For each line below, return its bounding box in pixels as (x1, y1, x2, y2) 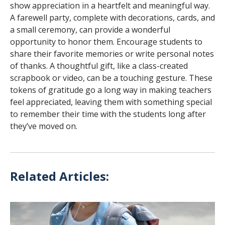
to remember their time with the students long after (10, 108, 206, 120)
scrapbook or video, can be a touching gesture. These (10, 72, 212, 83)
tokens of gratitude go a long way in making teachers (10, 84, 211, 95)
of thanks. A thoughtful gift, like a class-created (10, 60, 188, 71)
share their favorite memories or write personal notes (10, 48, 214, 59)
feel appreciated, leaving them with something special (10, 96, 212, 107)
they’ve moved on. (10, 120, 77, 132)
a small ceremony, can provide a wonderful (10, 24, 170, 35)
